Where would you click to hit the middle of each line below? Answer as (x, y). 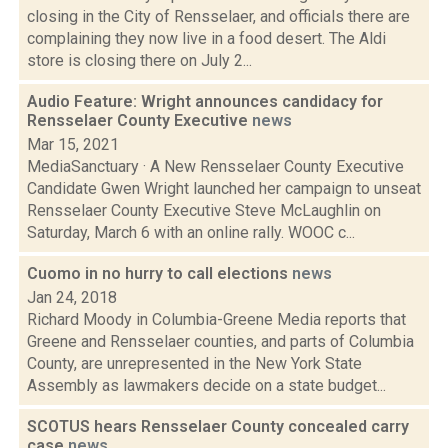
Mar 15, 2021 (73, 144)
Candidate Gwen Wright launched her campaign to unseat (224, 188)
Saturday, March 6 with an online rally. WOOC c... (191, 232)
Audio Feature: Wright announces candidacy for (205, 101)
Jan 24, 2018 (72, 297)
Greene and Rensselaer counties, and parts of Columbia (220, 341)
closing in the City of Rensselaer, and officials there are (218, 16)
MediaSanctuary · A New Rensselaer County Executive (215, 166)
